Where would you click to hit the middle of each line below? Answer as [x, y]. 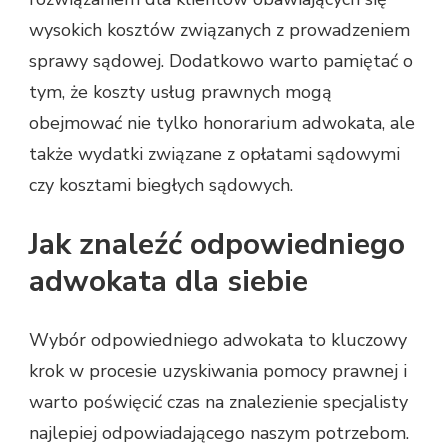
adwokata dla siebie [168, 282]
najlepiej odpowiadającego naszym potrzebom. [219, 432]
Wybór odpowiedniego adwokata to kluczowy [218, 339]
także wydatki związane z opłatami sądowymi [214, 154]
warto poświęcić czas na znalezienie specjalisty [218, 401]
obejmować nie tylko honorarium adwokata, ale [222, 123]
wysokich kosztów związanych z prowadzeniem [219, 30]
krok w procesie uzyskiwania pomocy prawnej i [218, 370]
